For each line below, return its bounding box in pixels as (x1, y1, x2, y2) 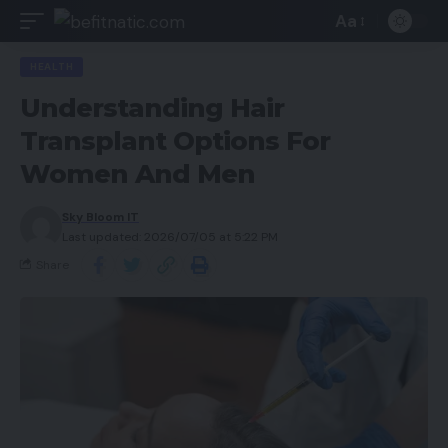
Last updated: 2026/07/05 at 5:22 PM (62, 229, 278, 245)
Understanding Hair (20, 92, 284, 124)
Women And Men (20, 158, 255, 190)
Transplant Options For (20, 125, 330, 157)
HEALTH (30, 60, 74, 73)
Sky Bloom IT (62, 209, 139, 225)
